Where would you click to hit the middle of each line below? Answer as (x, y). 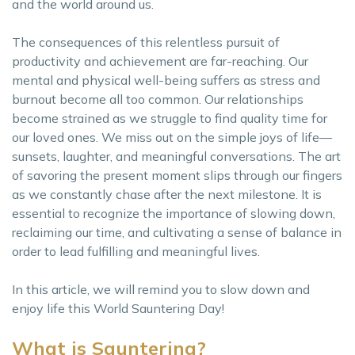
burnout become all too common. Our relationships (158, 99)
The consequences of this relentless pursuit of (146, 42)
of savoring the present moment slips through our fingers (177, 175)
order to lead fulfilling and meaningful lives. (136, 251)
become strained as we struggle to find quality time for (170, 118)
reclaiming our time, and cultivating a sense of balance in (177, 232)
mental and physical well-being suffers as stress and (166, 80)
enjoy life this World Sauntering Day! (118, 308)
